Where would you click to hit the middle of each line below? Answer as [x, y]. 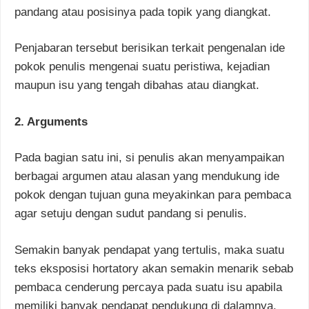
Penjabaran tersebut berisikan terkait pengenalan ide [150, 48]
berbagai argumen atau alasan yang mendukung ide [147, 177]
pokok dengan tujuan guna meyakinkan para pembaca [153, 195]
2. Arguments [51, 121]
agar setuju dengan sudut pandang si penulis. [131, 214]
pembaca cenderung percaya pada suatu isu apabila [148, 287]
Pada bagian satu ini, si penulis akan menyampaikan [149, 158]
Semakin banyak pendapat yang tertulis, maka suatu [149, 250]
